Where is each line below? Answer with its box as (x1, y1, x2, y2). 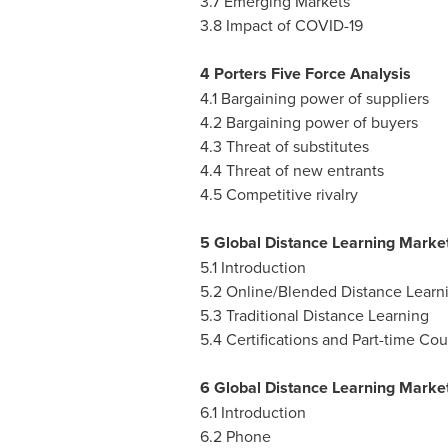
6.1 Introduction (199, 401, 306, 423)
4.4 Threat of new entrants (199, 159, 384, 181)
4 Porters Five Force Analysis (199, 62, 411, 85)
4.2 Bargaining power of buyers (199, 111, 418, 133)
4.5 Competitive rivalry (199, 183, 358, 205)
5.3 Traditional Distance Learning (199, 304, 429, 326)
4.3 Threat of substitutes (199, 135, 369, 157)
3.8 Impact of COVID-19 (199, 14, 363, 36)
